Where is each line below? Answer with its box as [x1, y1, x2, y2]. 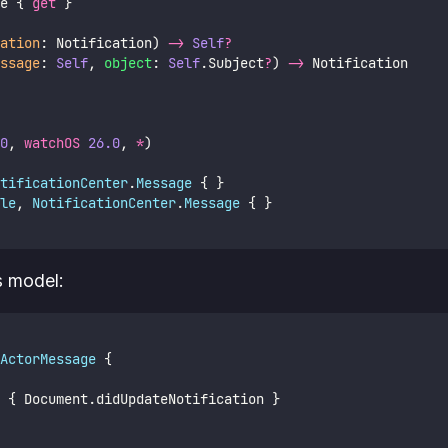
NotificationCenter [31, 193, 176, 212]
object [103, 53, 152, 72]
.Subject [199, 53, 264, 72]
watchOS [23, 133, 80, 152]
